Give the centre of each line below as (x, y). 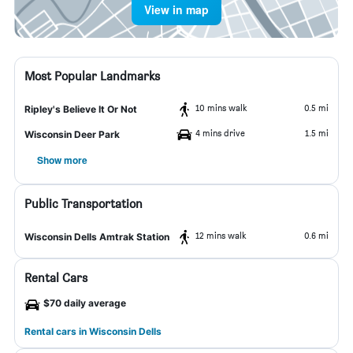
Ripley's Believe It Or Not (81, 109)
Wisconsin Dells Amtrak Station (97, 237)
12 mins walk (221, 235)
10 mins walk (221, 108)
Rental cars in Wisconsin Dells (93, 331)
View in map (176, 9)
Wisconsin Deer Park (72, 134)
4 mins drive (220, 133)
